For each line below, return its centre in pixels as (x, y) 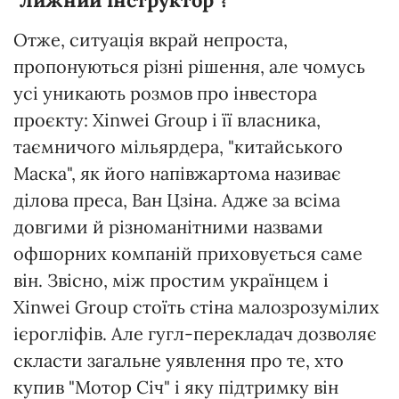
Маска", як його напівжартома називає (177, 174)
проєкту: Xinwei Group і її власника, (167, 120)
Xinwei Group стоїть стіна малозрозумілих (196, 307)
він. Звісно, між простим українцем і (171, 281)
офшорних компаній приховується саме (188, 254)
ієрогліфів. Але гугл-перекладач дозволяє (195, 334)
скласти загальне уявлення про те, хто (179, 361)
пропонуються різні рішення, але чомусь (189, 67)
